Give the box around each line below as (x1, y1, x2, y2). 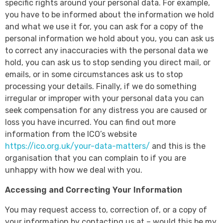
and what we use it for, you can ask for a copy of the (5, 22, 203, 32)
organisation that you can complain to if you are (5, 153, 186, 163)
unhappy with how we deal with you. (5, 165, 144, 175)
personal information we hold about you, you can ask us (5, 34, 214, 44)
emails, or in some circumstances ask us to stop (5, 70, 183, 80)
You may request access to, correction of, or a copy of (5, 205, 207, 215)
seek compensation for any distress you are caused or (5, 106, 207, 115)
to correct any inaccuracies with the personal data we (5, 46, 208, 56)
